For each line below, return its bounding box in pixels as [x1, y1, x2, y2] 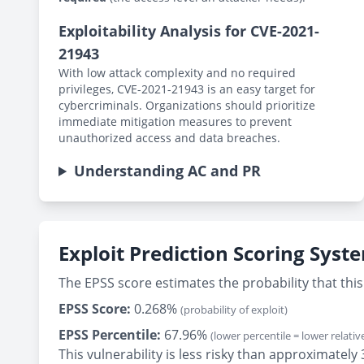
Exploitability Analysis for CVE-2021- [58, 21, 319, 41]
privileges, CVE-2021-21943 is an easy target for [58, 81, 315, 97]
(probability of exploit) [180, 302, 288, 317]
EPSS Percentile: [58, 326, 161, 344]
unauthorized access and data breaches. [58, 130, 280, 145]
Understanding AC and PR [74, 161, 262, 180]
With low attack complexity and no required [58, 65, 296, 80]
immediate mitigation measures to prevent [58, 114, 292, 129]
